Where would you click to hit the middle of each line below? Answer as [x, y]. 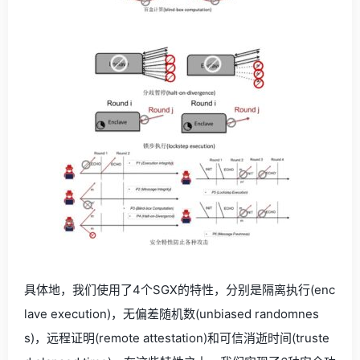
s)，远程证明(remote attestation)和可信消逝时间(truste [177, 338]
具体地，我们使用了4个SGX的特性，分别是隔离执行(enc [180, 290]
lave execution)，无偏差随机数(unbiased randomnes [172, 314]
